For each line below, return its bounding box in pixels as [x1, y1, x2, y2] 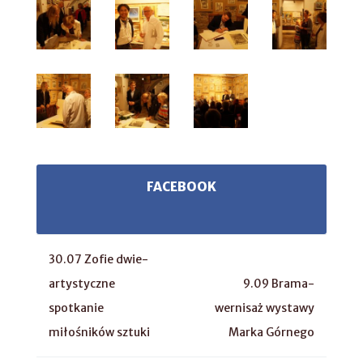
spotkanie [49, 300, 104, 315]
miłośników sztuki [49, 324, 150, 340]
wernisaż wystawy [215, 300, 314, 315]
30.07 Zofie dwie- [49, 251, 148, 267]
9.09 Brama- [243, 275, 314, 291]
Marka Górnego [228, 324, 314, 340]
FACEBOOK [147, 178, 216, 194]
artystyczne [49, 275, 115, 291]
